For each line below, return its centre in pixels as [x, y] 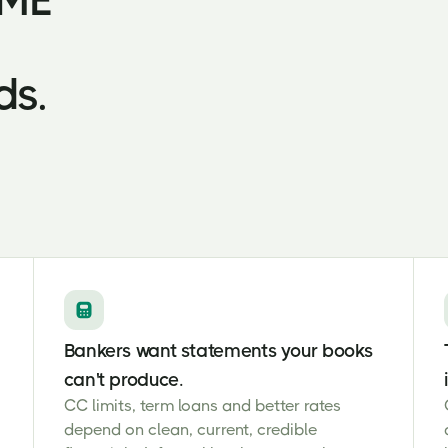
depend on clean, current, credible [190, 429]
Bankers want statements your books [218, 350]
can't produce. [123, 379]
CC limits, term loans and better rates [202, 405]
